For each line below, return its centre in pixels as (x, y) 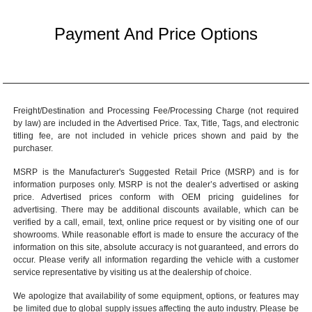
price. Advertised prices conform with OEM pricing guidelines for (156, 197)
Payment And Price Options (156, 33)
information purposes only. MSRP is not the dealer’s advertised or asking (156, 184)
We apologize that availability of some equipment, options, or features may (156, 296)
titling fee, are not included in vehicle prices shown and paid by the (156, 135)
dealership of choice (211, 272)
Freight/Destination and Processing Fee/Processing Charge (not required (156, 110)
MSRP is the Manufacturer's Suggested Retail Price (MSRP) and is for (156, 172)
